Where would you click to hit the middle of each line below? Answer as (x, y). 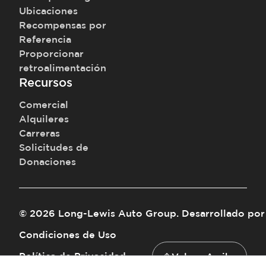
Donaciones (47, 162)
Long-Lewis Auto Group (117, 213)
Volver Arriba (204, 257)
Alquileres (44, 119)
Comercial (44, 105)
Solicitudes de (54, 148)
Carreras (39, 133)
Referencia (45, 39)
